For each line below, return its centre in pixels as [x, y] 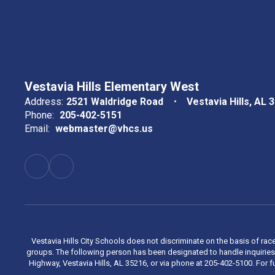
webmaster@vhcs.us [104, 128]
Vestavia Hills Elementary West [112, 86]
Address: [44, 101]
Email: [37, 128]
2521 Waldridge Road [115, 101]
